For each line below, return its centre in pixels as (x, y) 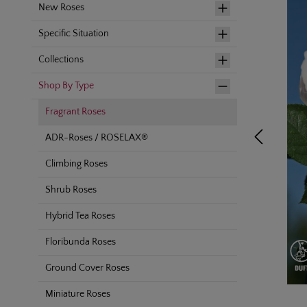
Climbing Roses (76, 164)
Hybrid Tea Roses (80, 216)
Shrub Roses (71, 190)
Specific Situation (74, 34)
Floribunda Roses (81, 242)
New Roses (61, 8)
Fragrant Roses (75, 112)
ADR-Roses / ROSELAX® (97, 138)
